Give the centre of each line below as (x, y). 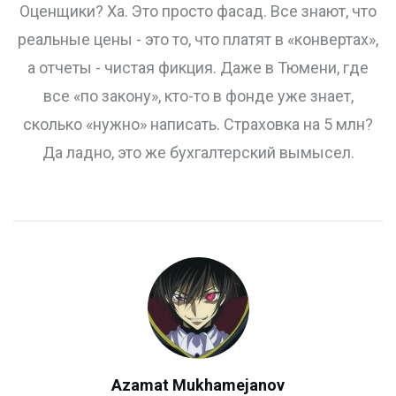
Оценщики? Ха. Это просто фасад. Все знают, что (198, 11)
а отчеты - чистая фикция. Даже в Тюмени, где (198, 68)
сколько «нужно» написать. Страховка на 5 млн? (198, 125)
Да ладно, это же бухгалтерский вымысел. (198, 153)
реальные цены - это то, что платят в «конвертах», (198, 40)
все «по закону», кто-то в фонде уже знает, (198, 96)
